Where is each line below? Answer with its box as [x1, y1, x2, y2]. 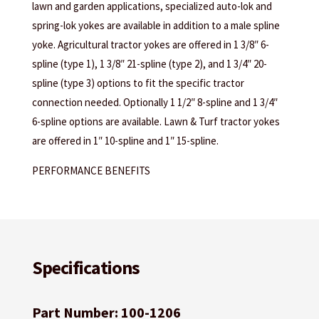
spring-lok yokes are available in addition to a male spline [31, 19, 280, 33]
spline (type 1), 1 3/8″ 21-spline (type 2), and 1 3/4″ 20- [31, 57, 267, 71]
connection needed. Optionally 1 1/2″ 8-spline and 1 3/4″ [31, 95, 278, 110]
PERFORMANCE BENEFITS [31, 164, 150, 178]
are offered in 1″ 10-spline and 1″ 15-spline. [31, 134, 219, 148]
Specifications [31, 256, 140, 280]
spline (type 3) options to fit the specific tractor [31, 76, 244, 90]
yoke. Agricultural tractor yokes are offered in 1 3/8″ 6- [31, 38, 269, 52]
